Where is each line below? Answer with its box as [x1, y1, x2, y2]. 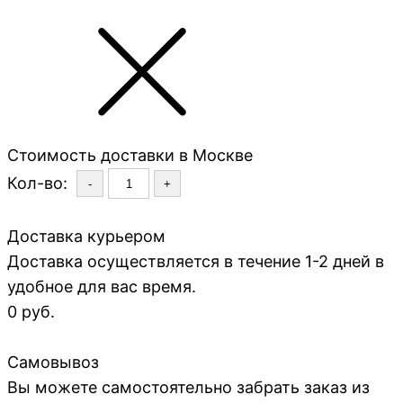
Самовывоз [7, 353, 99, 372]
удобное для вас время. [7, 277, 196, 297]
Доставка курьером [7, 227, 166, 246]
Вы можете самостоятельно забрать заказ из [7, 378, 370, 398]
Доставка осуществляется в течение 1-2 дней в [7, 252, 384, 272]
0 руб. [7, 302, 55, 322]
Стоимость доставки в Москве [7, 146, 253, 166]
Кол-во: [7, 174, 67, 193]
